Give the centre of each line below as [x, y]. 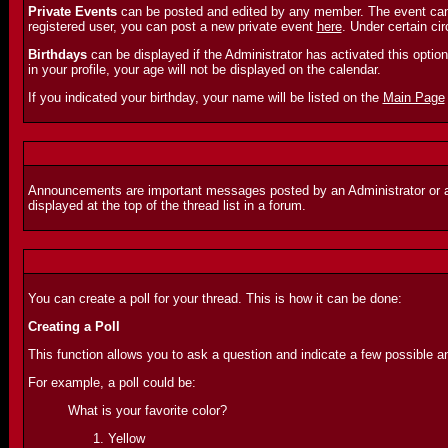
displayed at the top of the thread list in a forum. [166, 205]
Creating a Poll [73, 326]
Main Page [413, 97]
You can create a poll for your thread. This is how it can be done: [214, 298]
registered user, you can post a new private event [172, 26]
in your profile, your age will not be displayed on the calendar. [204, 69]
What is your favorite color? [147, 410]
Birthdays [57, 54]
